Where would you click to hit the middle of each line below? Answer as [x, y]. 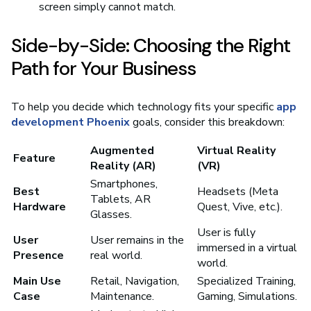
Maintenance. [122, 297]
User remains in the [137, 241]
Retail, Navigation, [135, 281]
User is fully [226, 233]
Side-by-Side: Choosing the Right [151, 46]
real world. [116, 256]
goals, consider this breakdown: [207, 123]
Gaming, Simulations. [247, 297]
